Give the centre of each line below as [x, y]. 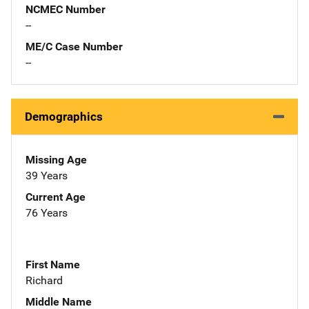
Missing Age [56, 159]
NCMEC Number [66, 9]
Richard [44, 280]
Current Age [56, 197]
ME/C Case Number [74, 46]
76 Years [47, 212]
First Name [53, 264]
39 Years [47, 175]
